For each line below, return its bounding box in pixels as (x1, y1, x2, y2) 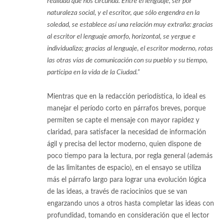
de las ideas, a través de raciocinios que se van (47, 188, 187, 195)
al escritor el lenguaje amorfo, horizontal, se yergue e (47, 33, 196, 40)
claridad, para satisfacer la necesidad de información (47, 128, 206, 136)
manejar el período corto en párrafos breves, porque (47, 105, 206, 112)
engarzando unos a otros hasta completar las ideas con (47, 200, 214, 207)
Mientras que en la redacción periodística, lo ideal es (47, 93, 206, 100)
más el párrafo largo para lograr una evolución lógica (47, 176, 206, 183)
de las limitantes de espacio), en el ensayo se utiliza (47, 164, 201, 171)
